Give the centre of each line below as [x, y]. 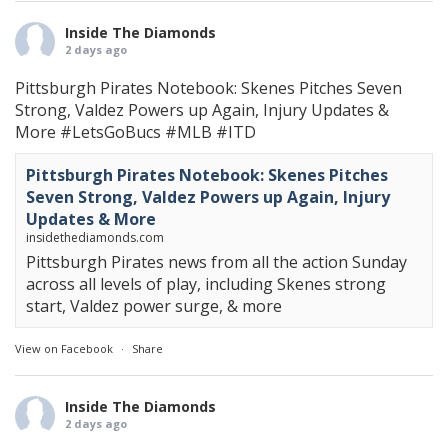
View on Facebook [64, 349]
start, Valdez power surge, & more [154, 306]
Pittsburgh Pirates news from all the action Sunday [216, 262]
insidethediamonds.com [95, 238]
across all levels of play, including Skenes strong [206, 284]
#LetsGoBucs [110, 132]
